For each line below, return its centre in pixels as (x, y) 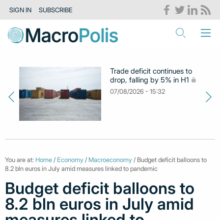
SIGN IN (21, 10)
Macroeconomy (110, 159)
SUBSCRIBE (55, 10)
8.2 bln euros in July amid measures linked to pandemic (81, 168)
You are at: (20, 159)
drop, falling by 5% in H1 (150, 80)
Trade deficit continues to (151, 71)
